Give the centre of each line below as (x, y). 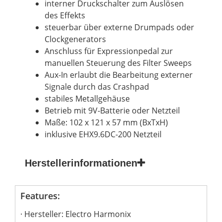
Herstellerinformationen (81, 163)
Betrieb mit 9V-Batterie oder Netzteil (112, 110)
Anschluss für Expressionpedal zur (109, 51)
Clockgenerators (75, 39)
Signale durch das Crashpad (97, 86)
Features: (40, 195)
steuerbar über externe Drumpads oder (119, 27)
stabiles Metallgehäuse (87, 98)
